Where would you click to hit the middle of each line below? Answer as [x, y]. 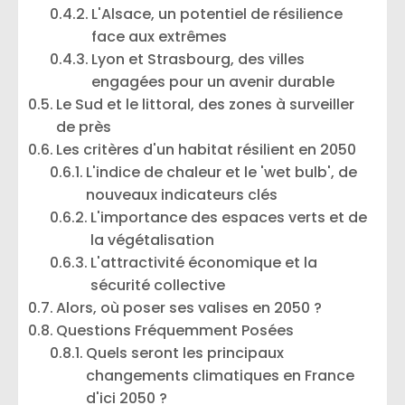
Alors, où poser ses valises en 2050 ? [189, 308]
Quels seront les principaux [185, 353]
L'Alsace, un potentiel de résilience [217, 14]
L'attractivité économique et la [204, 263]
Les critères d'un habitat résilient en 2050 [207, 150]
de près [84, 127]
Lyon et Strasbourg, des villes [198, 59]
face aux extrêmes [160, 37]
